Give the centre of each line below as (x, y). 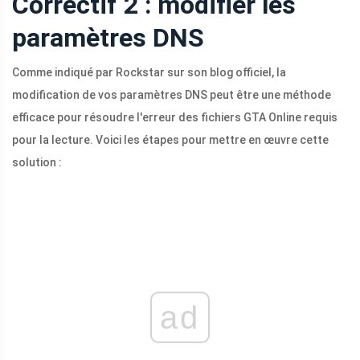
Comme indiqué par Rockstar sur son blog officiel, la (149, 73)
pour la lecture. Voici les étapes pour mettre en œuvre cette (170, 140)
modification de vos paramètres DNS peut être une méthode (172, 95)
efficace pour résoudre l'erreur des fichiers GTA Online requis (175, 118)
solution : (37, 163)
